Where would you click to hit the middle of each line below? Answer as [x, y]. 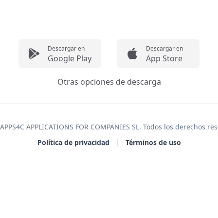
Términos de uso [153, 142]
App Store [164, 58]
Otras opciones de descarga [109, 82]
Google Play [70, 58]
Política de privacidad [73, 142]
